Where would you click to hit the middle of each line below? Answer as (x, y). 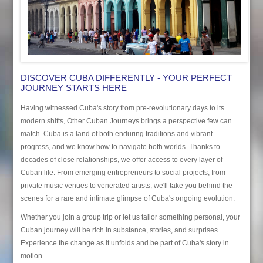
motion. (32, 256)
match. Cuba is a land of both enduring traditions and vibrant (116, 134)
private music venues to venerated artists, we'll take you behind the (126, 185)
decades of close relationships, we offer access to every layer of (121, 159)
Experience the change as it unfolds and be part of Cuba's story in (124, 243)
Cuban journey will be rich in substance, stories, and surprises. (120, 230)
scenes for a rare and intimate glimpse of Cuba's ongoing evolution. (127, 198)
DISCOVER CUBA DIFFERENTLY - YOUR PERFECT (126, 77)
